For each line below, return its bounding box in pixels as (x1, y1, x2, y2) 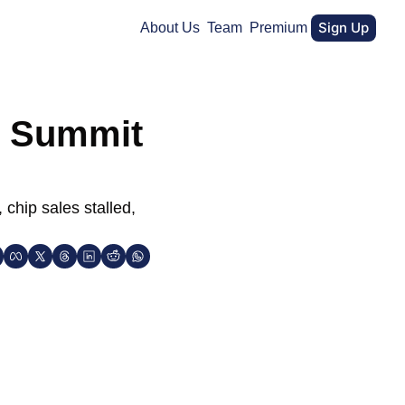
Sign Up (318, 19, 370, 36)
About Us (140, 20, 201, 35)
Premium (250, 20, 308, 35)
